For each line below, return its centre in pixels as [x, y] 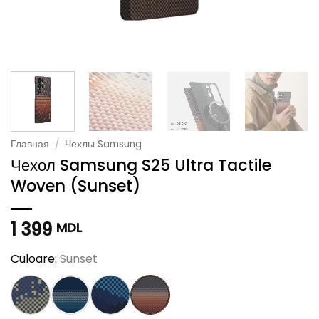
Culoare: [35, 258]
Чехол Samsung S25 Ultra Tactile [141, 165]
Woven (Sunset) [75, 185]
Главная [30, 144]
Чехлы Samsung [104, 144]
